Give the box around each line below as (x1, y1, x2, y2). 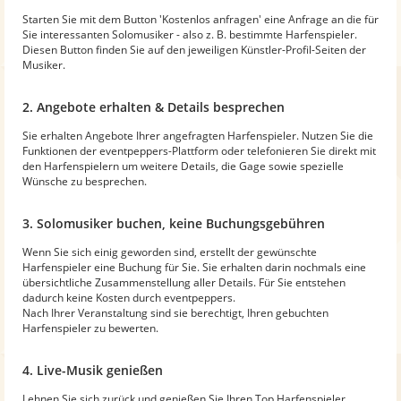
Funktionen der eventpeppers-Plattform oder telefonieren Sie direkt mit (22, 142, 376, 158)
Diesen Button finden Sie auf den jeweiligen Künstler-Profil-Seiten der (22, 41, 366, 57)
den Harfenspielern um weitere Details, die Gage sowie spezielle (22, 158, 344, 174)
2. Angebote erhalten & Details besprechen (22, 98, 285, 115)
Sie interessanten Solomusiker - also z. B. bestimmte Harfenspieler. (22, 26, 357, 42)
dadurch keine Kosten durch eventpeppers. (22, 289, 235, 305)
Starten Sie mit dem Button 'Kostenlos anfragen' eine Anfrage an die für (22, 11, 379, 27)
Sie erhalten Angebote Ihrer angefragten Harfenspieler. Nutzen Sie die (22, 127, 373, 143)
